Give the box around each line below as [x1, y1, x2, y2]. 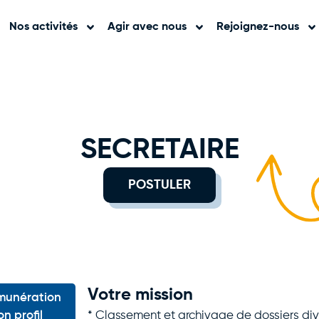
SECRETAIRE [80, 136, 239, 165]
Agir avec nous [107, 21, 187, 33]
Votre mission [87, 286, 193, 303]
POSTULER [128, 179, 191, 192]
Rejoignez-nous [216, 21, 299, 33]
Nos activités [9, 21, 78, 33]
